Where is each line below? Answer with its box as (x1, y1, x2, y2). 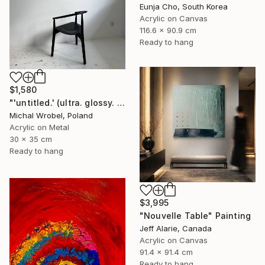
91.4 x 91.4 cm (140, 247, 193, 257)
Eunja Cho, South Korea (140, 2, 228, 12)
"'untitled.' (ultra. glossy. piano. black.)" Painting (117, 97, 125, 108)
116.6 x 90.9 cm (140, 25, 196, 35)
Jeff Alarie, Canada (140, 223, 212, 233)
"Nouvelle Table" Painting (140, 210, 251, 221)
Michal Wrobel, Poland (9, 110, 93, 120)
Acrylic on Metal (9, 122, 69, 132)
